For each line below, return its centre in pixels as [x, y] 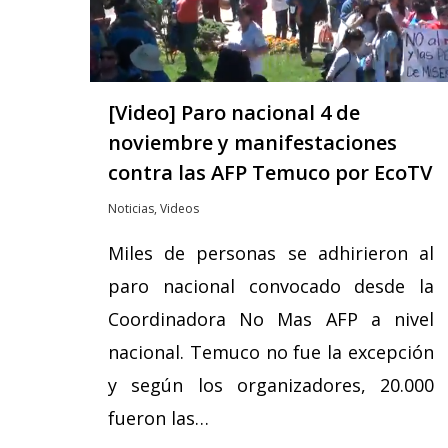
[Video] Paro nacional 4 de [234, 112]
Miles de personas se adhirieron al [271, 252]
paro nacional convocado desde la [271, 285]
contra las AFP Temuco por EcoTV [270, 172]
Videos [179, 208]
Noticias [131, 208]
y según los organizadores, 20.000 [271, 384]
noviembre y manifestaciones [252, 142]
